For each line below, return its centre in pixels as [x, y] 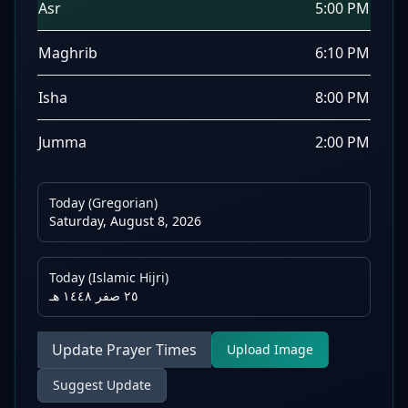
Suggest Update [102, 385]
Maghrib [68, 53]
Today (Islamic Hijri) [109, 277]
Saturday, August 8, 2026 [125, 221]
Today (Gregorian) [103, 203]
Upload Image [270, 349]
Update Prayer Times [124, 350]
